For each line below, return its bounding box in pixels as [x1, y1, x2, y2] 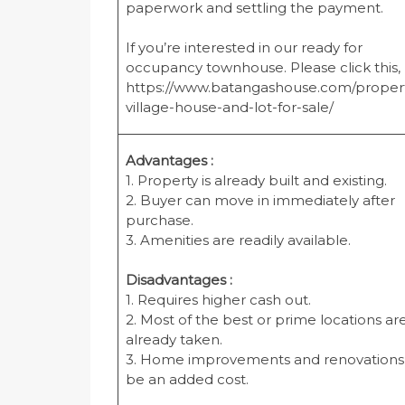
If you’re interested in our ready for [125, 39, 363, 57]
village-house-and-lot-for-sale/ [125, 99, 334, 117]
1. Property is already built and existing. [125, 172, 387, 190]
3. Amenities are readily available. [125, 231, 351, 250]
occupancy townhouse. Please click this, [125, 59, 400, 77]
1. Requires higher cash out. [125, 291, 311, 309]
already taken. [125, 331, 222, 349]
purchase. [125, 212, 193, 230]
